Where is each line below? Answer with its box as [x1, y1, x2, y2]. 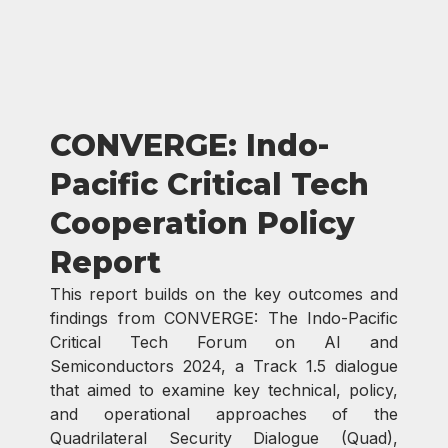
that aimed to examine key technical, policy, [50, 380, 398, 400]
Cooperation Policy [50, 205, 355, 242]
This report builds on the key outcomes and [50, 284, 398, 304]
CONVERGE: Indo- [50, 127, 329, 164]
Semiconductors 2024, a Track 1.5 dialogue [50, 356, 398, 376]
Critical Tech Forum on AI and [50, 332, 398, 352]
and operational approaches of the [50, 404, 398, 424]
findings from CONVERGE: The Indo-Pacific [50, 308, 398, 328]
